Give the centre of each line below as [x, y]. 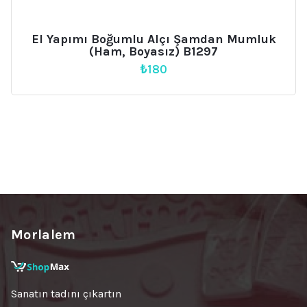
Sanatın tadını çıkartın [66, 293]
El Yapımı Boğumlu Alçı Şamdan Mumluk [153, 39]
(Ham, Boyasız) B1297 [153, 52]
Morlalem [44, 234]
